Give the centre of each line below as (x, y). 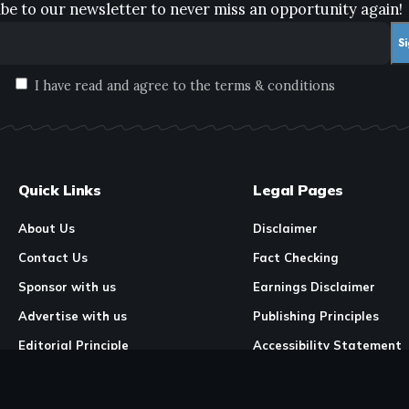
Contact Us (53, 258)
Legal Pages (298, 190)
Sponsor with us (67, 287)
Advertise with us (73, 316)
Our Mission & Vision (80, 375)
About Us (47, 229)
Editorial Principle (73, 346)
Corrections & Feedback (326, 375)
